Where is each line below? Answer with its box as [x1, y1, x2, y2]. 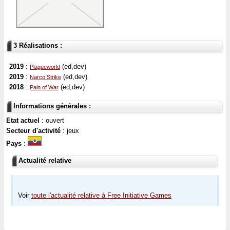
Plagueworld [30, 64, 60, 70]
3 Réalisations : [13, 42, 62, 49]
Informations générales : [13, 102, 91, 110]
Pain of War [30, 84, 59, 91]
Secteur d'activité [6, 126, 63, 135]
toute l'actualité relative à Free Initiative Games [31, 191, 171, 199]
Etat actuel [6, 116, 42, 124]
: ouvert [42, 116, 64, 124]
